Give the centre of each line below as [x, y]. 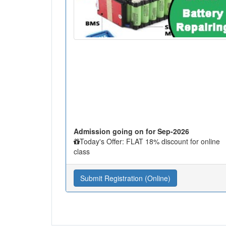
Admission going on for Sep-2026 [131, 131]
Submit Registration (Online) [125, 178]
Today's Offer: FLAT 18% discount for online [150, 141]
